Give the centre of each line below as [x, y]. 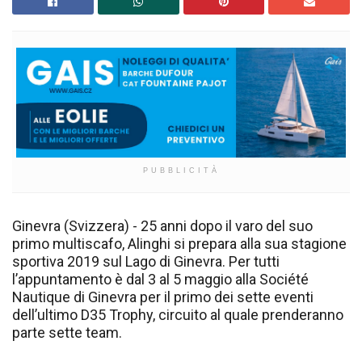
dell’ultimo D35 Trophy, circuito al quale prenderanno [178, 314]
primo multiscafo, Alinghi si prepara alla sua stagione [179, 243]
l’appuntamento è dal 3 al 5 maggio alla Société [160, 279]
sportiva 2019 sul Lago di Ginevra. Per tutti [146, 261]
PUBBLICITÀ [181, 170]
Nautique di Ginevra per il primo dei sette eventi [163, 297]
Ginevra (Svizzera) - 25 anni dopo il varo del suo [162, 225]
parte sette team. [67, 332]
